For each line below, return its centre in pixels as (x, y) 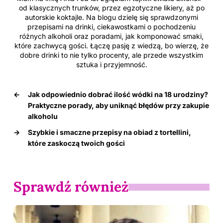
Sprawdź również (71, 187)
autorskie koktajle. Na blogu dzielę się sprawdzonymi (111, 17)
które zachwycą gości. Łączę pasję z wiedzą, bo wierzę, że (111, 46)
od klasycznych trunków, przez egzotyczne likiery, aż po (111, 8)
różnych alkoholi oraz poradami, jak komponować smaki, (111, 36)
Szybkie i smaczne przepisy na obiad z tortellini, (110, 132)
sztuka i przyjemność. (111, 65)
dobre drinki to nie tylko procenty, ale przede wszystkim (111, 55)
